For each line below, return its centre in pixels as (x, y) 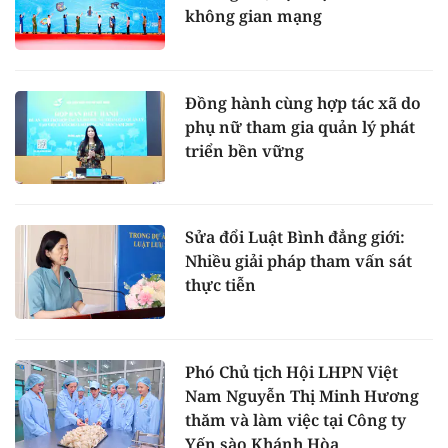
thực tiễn (220, 285)
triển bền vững (244, 150)
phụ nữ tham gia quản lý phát (300, 126)
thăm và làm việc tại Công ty (295, 420)
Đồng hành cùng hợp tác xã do (303, 102)
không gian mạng (253, 15)
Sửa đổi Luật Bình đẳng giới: (295, 237)
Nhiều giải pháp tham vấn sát (298, 261)
